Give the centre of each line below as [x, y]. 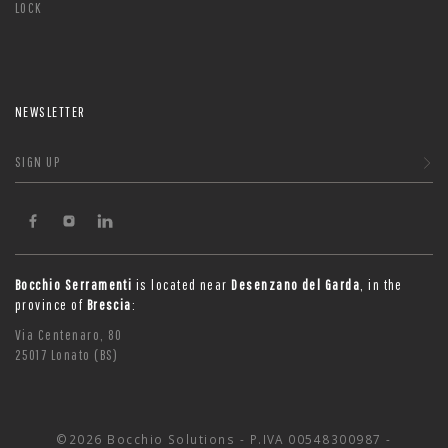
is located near [182, 284]
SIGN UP [38, 161]
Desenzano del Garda [296, 284]
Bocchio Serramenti [74, 284]
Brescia [109, 304]
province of [51, 304]
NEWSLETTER [50, 111]
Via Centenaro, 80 [69, 334]
